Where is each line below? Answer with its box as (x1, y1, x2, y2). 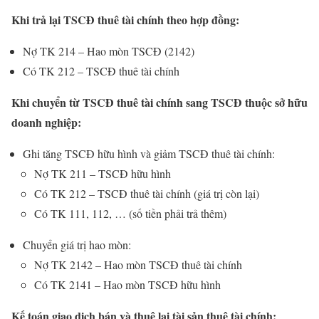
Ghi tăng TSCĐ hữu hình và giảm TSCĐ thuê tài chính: (23, 146, 275, 162)
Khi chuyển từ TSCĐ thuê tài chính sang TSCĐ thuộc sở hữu (11, 94, 308, 111)
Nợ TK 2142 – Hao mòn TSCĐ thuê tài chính (34, 257, 242, 273)
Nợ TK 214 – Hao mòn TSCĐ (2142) (23, 43, 194, 59)
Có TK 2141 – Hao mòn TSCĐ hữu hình (34, 277, 221, 293)
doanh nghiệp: (11, 114, 81, 131)
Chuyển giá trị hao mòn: (23, 237, 131, 253)
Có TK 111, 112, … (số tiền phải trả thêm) (34, 206, 226, 221)
